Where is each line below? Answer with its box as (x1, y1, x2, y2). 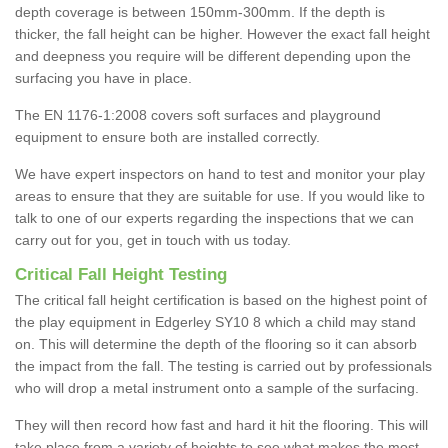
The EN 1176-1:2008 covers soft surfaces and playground (15, 107, 381, 124)
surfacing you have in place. (15, 70, 192, 87)
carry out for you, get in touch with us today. (15, 232, 291, 249)
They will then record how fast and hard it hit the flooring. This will (15, 417, 428, 434)
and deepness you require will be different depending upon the (15, 48, 411, 65)
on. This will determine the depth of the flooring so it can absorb (15, 336, 417, 353)
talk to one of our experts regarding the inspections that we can (15, 210, 414, 227)
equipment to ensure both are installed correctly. (15, 129, 324, 146)
